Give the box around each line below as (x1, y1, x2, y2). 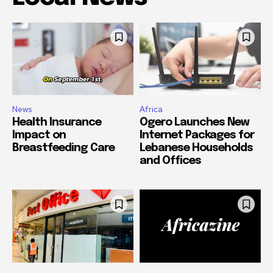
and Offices (140, 155, 201, 167)
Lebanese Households (140, 143, 253, 154)
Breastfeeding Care (12, 143, 115, 154)
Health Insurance (12, 117, 101, 129)
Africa (140, 104, 163, 115)
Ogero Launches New (140, 117, 249, 129)
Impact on (12, 130, 66, 141)
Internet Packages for (140, 130, 254, 141)
